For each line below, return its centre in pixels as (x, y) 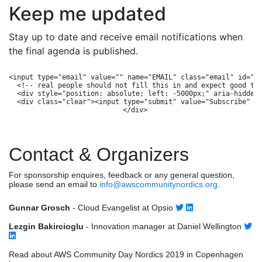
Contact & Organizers (99, 154)
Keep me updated (87, 13)
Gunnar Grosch (39, 207)
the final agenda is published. (73, 51)
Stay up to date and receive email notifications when (126, 37)
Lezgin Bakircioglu (46, 226)
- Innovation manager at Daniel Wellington (164, 226)
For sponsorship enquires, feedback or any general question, (122, 175)
